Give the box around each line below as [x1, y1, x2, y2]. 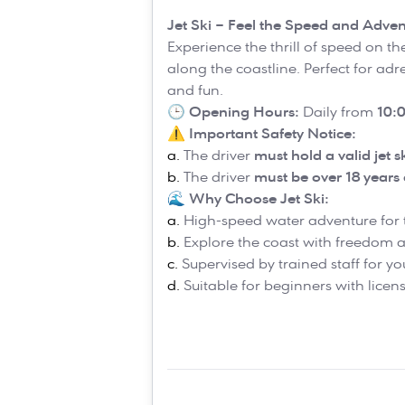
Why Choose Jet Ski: [189, 190, 329, 207]
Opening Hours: [189, 103, 299, 120]
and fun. [167, 81, 223, 99]
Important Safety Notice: [189, 125, 356, 142]
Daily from [299, 103, 377, 120]
